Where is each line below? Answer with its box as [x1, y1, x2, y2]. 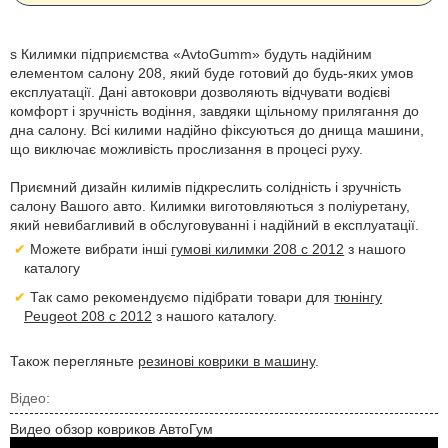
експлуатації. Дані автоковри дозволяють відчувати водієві [10, 84, 390, 101]
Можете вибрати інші [30, 241, 172, 258]
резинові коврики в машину [138, 353, 315, 370]
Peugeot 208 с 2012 [24, 308, 152, 325]
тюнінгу [334, 289, 383, 306]
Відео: [10, 390, 50, 407]
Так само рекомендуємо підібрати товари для [30, 289, 335, 306]
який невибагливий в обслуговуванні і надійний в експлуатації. [10, 217, 419, 234]
